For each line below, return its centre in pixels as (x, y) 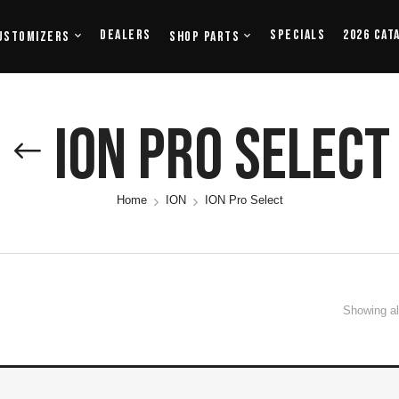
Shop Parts (204, 37)
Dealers (126, 35)
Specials (297, 35)
